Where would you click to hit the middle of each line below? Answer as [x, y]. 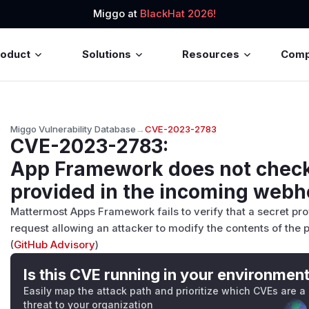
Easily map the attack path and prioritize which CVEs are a [165, 291]
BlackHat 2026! [178, 14]
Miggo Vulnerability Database [73, 129]
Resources [211, 54]
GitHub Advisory [55, 245]
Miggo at [117, 14]
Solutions [106, 54]
